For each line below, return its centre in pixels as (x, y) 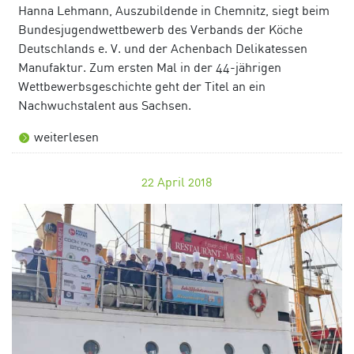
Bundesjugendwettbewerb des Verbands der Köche (160, 29)
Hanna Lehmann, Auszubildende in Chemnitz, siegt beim (174, 10)
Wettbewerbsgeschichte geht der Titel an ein (142, 86)
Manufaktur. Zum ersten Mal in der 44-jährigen (150, 67)
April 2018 (185, 181)
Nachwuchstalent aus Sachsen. (105, 105)
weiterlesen (66, 136)
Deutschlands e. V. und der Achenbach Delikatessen (163, 48)
